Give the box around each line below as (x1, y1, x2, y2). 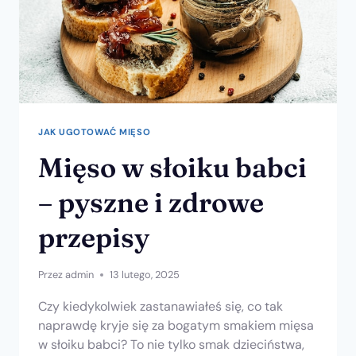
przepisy (38, 220, 149, 254)
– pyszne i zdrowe (38, 185, 264, 219)
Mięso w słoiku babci (38, 150, 307, 184)
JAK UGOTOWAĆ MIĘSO (38, 126, 151, 137)
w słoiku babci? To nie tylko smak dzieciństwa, (38, 335, 304, 353)
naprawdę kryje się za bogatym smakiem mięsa (38, 316, 314, 334)
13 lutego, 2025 (110, 267, 180, 281)
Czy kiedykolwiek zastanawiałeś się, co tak (38, 297, 283, 315)
